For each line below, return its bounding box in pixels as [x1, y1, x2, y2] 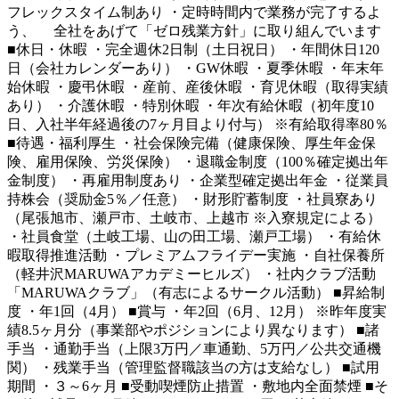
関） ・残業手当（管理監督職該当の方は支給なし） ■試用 [7, 360, 379, 376]
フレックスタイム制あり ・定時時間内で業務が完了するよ [7, 4, 381, 20]
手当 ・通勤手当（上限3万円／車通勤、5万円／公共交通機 [7, 341, 381, 357]
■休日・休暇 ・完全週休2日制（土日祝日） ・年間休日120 [7, 42, 379, 58]
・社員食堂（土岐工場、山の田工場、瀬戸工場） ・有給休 [7, 229, 381, 245]
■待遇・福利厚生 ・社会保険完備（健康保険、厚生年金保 [7, 135, 376, 151]
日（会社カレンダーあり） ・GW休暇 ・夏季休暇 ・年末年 [7, 61, 384, 77]
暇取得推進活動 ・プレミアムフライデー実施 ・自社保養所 [7, 248, 385, 264]
